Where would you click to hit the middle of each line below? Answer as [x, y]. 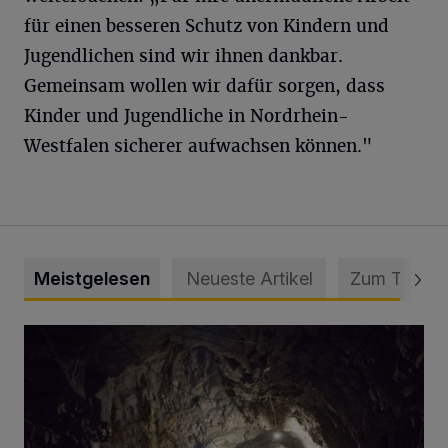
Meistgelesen [92, 278]
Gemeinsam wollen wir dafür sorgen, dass [204, 86]
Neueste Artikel [249, 278]
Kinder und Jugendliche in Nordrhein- [186, 116]
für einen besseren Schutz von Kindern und [206, 26]
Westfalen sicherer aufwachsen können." [198, 146]
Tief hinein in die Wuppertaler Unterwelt [164, 336]
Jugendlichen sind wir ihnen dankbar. [183, 56]
